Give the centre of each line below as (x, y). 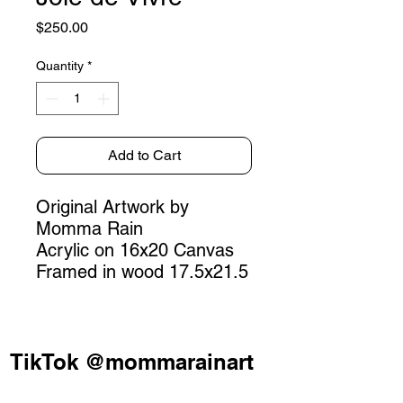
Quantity (60, 65)
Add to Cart (144, 155)
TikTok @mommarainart (132, 362)
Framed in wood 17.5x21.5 (142, 271)
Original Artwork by (112, 206)
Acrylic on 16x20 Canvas (135, 250)
